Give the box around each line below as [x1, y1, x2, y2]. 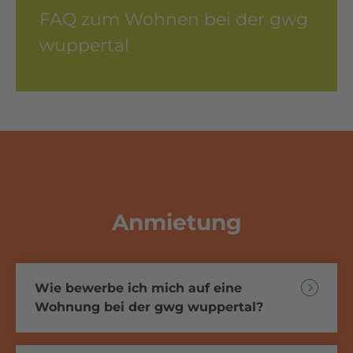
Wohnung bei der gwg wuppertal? [35, 299, 263, 314]
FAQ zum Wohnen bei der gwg [39, 8, 308, 30]
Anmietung [111, 208, 242, 236]
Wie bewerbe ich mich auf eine [35, 280, 242, 295]
